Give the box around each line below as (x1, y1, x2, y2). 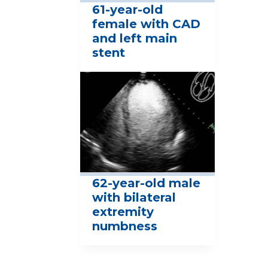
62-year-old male (92, 175, 201, 190)
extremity (92, 204, 154, 219)
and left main (92, 31, 178, 46)
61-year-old (92, 2, 163, 17)
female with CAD (92, 17, 201, 32)
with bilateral (92, 190, 176, 205)
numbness (92, 218, 158, 233)
